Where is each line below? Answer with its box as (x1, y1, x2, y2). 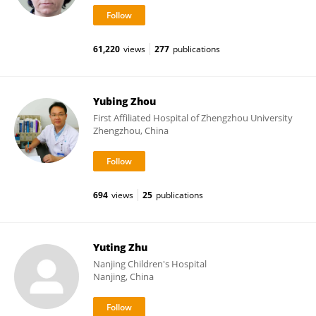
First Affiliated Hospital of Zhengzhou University (93, 111, 293, 124)
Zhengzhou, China (93, 124, 169, 137)
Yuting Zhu (93, 241, 147, 254)
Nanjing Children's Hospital (93, 257, 207, 270)
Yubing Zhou (93, 95, 156, 108)
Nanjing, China (93, 270, 154, 283)
